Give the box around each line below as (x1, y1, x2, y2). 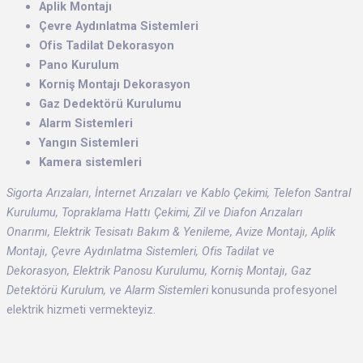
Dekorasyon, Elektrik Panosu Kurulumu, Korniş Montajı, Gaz (6, 263, 311, 279)
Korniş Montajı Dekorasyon (39, 76, 190, 92)
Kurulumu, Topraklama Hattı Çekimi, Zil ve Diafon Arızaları (6, 205, 303, 220)
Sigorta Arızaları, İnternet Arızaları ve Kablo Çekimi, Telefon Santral (6, 186, 351, 201)
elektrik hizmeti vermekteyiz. (6, 302, 156, 318)
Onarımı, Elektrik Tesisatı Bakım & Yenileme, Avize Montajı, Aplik (6, 224, 335, 240)
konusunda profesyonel (208, 283, 337, 298)
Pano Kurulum (39, 57, 119, 72)
